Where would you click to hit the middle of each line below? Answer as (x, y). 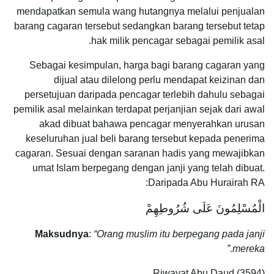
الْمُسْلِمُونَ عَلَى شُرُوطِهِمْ (205, 208)
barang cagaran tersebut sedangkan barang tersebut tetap (139, 26)
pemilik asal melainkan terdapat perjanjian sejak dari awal (139, 109)
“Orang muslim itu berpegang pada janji (178, 234)
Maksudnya (62, 234)
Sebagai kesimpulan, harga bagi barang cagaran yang (147, 65)
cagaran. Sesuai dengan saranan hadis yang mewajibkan (140, 153)
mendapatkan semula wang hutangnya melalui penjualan (141, 11)
